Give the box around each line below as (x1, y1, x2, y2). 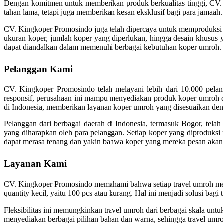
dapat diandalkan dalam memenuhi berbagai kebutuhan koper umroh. (4, 42, 221, 51)
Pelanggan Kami (4, 63, 73, 74)
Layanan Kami (4, 158, 67, 169)
